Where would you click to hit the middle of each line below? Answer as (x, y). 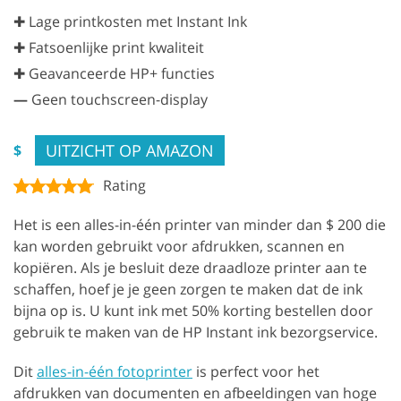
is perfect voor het (256, 371)
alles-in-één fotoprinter (115, 371)
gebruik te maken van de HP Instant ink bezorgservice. (196, 332)
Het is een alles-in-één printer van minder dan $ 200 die (200, 224)
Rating (124, 185)
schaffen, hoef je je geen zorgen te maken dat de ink (188, 289)
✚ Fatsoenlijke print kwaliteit (109, 47)
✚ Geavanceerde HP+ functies (114, 73)
